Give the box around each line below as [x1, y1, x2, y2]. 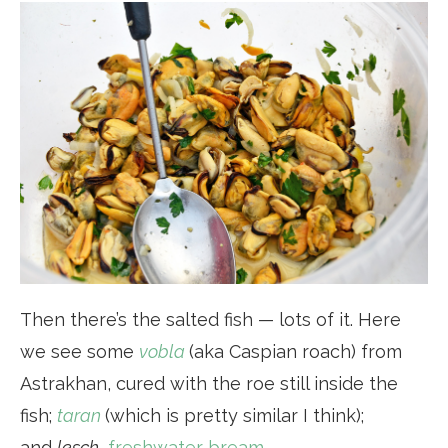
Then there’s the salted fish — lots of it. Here [20, 308, 401, 330]
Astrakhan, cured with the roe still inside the [20, 372, 398, 394]
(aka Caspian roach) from [189, 340, 402, 362]
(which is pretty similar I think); [105, 404, 364, 426]
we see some [20, 340, 139, 362]
